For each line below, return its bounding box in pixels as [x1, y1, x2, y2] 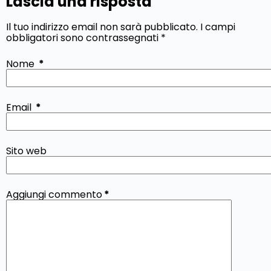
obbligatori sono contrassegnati [6, 31, 161, 45]
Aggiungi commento [6, 187, 102, 201]
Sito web [6, 143, 47, 158]
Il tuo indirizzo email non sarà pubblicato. [6, 20, 198, 34]
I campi [200, 20, 235, 34]
